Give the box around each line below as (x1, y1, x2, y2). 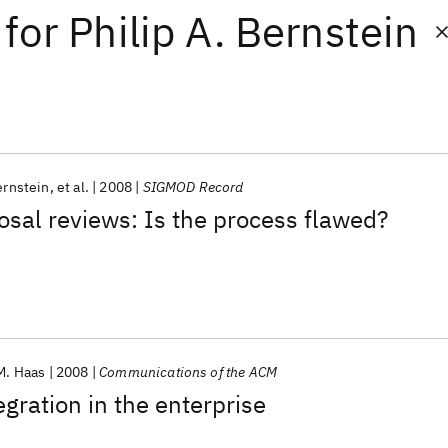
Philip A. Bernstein (68, 4, 419, 59)
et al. (56, 178, 89, 196)
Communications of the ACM (99, 363, 278, 381)
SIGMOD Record (142, 178, 244, 196)
